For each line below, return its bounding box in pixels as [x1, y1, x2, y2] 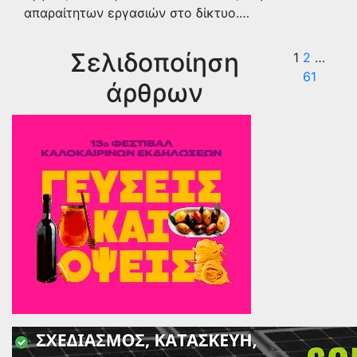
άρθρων [106, 77, 204, 108]
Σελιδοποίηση [70, 47, 240, 78]
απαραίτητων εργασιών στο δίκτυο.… [24, 5, 249, 21]
